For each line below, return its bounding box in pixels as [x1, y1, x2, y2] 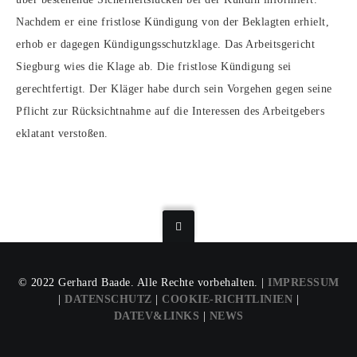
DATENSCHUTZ [65, 292, 152, 305]
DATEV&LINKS [113, 309, 199, 322]
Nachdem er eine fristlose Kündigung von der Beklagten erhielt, [16, 16, 329, 28]
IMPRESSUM [268, 276, 339, 288]
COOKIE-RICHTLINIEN [162, 292, 292, 305]
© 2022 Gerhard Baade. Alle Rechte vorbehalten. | [18, 276, 268, 288]
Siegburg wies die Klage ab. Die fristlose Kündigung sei [16, 61, 292, 73]
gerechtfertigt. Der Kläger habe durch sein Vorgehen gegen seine [16, 83, 332, 95]
